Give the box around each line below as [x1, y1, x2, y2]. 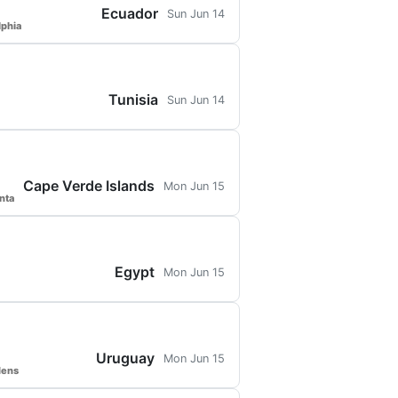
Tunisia [108, 91, 158, 108]
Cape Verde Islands [23, 177, 155, 195]
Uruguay [96, 349, 155, 367]
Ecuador [101, 4, 158, 22]
